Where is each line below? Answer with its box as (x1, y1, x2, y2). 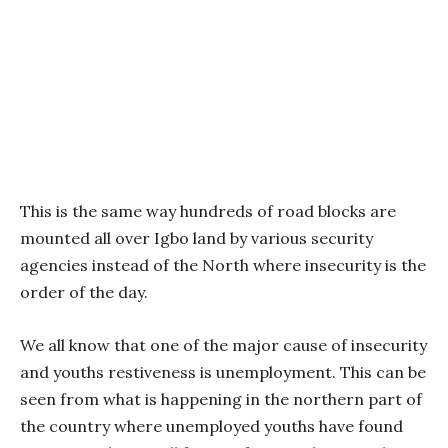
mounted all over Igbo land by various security (20, 227, 373, 248)
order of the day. (20, 281, 148, 302)
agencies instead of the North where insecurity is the (20, 254, 426, 275)
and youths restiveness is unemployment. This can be (20, 361, 426, 382)
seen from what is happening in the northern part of (20, 388, 422, 409)
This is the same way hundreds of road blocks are (20, 200, 396, 221)
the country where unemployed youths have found (20, 415, 403, 436)
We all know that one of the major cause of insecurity (20, 334, 427, 355)
